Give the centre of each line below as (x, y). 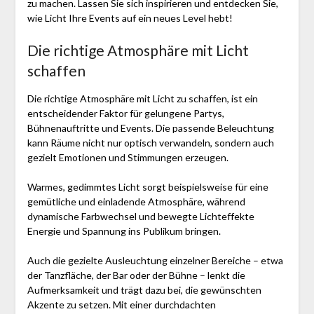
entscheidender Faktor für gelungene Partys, (125, 113)
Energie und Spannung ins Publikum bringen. (124, 231)
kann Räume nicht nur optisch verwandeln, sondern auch (150, 142)
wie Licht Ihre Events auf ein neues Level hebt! (130, 18)
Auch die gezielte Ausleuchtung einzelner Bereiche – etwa (155, 260)
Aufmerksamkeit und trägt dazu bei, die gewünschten (144, 289)
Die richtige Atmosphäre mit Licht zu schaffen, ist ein (142, 98)
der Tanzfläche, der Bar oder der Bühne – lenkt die (136, 275)
